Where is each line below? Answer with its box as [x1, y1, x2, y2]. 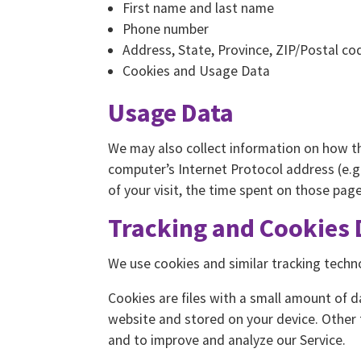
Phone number [122, 19, 209, 38]
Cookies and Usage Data [122, 61, 270, 80]
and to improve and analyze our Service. [108, 331, 346, 350]
